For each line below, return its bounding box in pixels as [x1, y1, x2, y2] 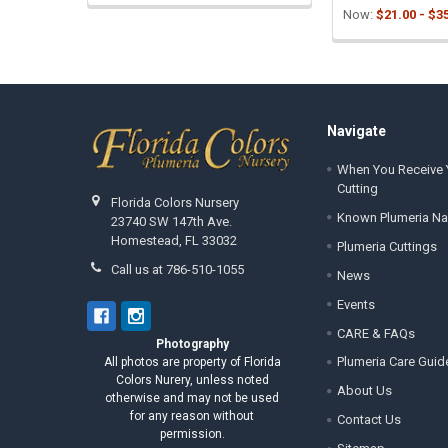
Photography [155, 337, 229, 352]
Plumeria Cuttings [336, 238, 437, 254]
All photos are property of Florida [103, 355, 281, 370]
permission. [159, 427, 225, 442]
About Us [336, 383, 392, 399]
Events [336, 296, 375, 312]
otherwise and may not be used [105, 391, 280, 406]
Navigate [326, 123, 386, 140]
